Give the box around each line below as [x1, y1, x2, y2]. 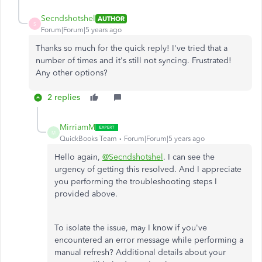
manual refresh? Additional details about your [54, 247, 226, 257]
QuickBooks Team [60, 135, 117, 143]
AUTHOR [98, 14, 125, 23]
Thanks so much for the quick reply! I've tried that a [36, 43, 227, 53]
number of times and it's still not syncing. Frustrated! [36, 56, 232, 65]
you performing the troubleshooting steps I [54, 177, 217, 187]
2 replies [47, 92, 80, 102]
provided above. [54, 189, 118, 199]
